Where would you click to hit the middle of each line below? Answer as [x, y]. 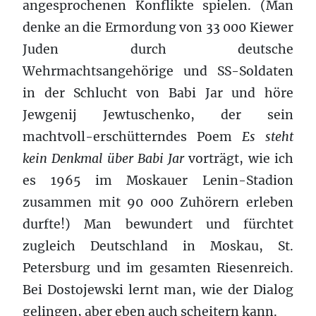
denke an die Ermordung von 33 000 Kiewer [158, 27]
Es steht [268, 136]
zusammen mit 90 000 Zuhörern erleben [158, 202]
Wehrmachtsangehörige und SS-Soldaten [158, 71]
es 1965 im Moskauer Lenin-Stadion [158, 180]
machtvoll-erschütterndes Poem [132, 136]
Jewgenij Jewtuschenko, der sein [158, 115]
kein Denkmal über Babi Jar [104, 158]
